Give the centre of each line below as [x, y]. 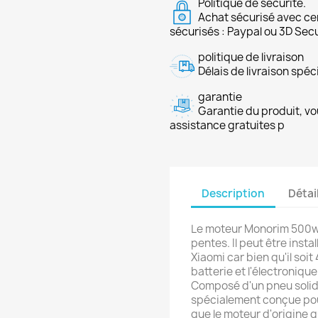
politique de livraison [251, 57]
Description [233, 193]
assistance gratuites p [227, 125]
